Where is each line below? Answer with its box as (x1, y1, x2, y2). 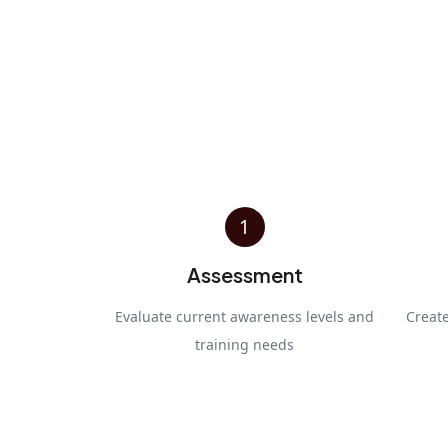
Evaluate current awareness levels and (115, 306, 374, 326)
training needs (195, 334, 294, 354)
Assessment (186, 261, 303, 287)
